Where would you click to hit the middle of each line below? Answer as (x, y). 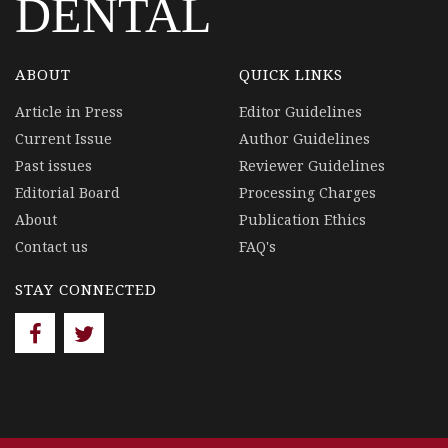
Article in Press (69, 111)
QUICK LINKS (291, 74)
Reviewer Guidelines (312, 165)
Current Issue (63, 138)
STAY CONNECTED (86, 289)
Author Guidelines (304, 138)
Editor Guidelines (300, 111)
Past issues (53, 165)
